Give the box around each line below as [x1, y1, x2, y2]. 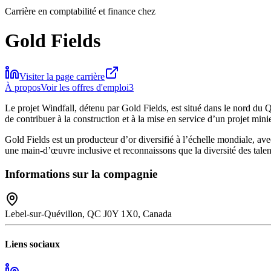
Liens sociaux [5, 238, 60, 249]
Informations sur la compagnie [5, 167, 157, 180]
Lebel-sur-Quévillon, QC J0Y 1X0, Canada [5, 209, 172, 220]
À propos [5, 82, 41, 93]
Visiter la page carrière [19, 71, 105, 82]
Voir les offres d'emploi [41, 82, 129, 93]
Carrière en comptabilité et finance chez [5, 6, 155, 16]
